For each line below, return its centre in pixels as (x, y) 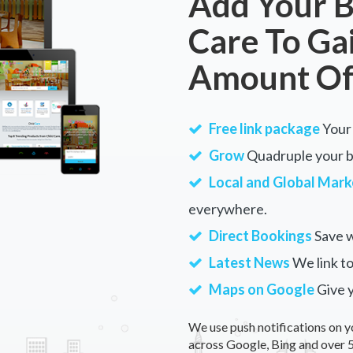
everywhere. (228, 209)
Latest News (249, 262)
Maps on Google (262, 289)
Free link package (264, 128)
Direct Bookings (260, 236)
